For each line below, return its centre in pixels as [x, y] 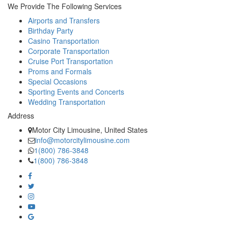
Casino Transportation [64, 40]
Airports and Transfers [64, 20]
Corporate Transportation [69, 51]
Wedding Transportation [67, 102]
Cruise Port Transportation [70, 61]
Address [21, 115]
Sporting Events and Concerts [76, 91]
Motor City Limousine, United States [90, 130]
